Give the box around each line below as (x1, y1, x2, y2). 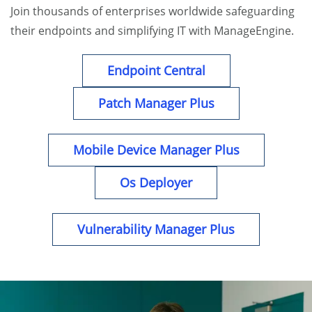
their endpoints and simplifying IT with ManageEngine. (10, 23, 294, 39)
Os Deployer (120, 174, 192, 192)
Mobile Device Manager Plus (72, 141, 240, 159)
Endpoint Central (107, 62, 205, 79)
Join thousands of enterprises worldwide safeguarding (10, 3, 295, 19)
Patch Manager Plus (97, 95, 214, 112)
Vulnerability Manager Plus (77, 221, 235, 238)
